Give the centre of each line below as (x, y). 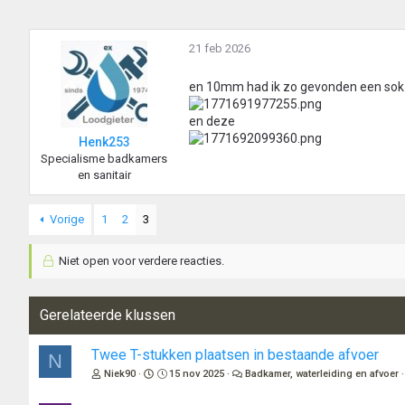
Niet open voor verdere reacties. (140, 261)
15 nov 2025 (197, 374)
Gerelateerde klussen (108, 316)
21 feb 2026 (220, 49)
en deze (212, 122)
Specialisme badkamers (104, 159)
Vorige (66, 220)
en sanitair (104, 175)
